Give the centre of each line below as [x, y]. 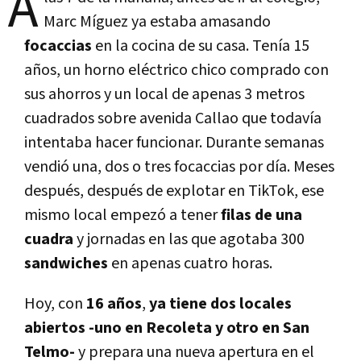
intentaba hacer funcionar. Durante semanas [174, 142]
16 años [114, 303]
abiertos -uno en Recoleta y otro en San [167, 328]
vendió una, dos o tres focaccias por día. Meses [179, 166]
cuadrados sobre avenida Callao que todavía [173, 118]
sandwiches [68, 263]
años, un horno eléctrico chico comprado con [176, 70]
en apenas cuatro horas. [192, 263]
